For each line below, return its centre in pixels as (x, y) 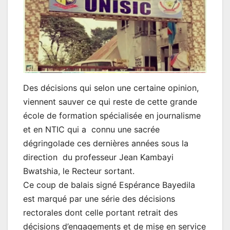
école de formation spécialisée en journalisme (112, 116)
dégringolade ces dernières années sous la (106, 143)
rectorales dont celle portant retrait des (100, 213)
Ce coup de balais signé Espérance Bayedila (109, 185)
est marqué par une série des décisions (99, 199)
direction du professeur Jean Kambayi (98, 157)
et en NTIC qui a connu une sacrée (91, 130)
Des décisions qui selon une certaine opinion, (111, 88)
